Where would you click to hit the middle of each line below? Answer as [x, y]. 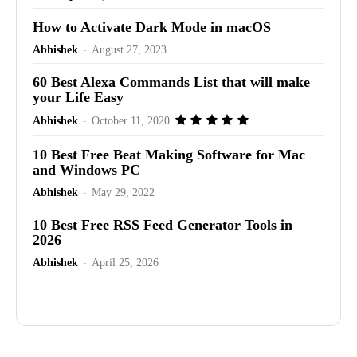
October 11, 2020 [131, 120]
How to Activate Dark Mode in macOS [152, 27]
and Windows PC [86, 169]
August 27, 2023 [129, 49]
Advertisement [178, 300]
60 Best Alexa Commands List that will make [171, 82]
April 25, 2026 [125, 262]
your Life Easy [78, 97]
